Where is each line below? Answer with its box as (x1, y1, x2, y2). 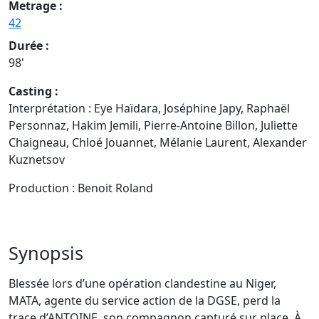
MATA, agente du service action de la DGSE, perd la (9, 292, 281, 308)
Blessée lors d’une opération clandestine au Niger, (9, 275, 276, 291)
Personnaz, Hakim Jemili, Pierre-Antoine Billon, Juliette (9, 117, 298, 133)
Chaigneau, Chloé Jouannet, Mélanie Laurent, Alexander (9, 134, 307, 150)
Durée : (9, 37, 49, 53)
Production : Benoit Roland (9, 179, 153, 196)
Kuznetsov (9, 151, 65, 167)
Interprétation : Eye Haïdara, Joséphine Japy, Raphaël (9, 100, 290, 116)
